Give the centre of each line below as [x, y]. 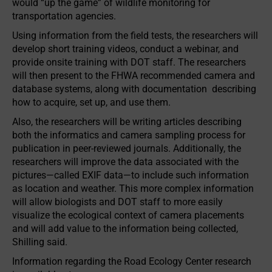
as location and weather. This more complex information [133, 189]
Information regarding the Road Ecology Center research [132, 261]
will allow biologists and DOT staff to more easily [117, 202]
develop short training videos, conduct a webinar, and [125, 49]
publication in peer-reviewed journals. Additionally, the [127, 148]
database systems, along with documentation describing [134, 89]
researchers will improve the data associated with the [125, 162]
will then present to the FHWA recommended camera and [134, 76]
